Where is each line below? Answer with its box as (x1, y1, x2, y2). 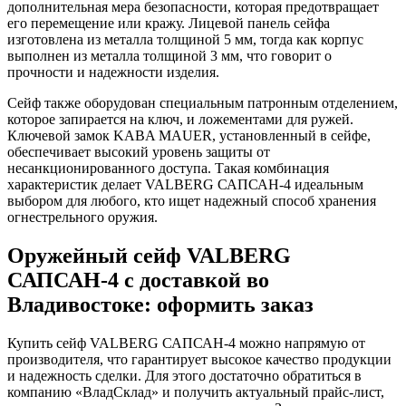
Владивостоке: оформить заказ (7, 293, 314, 317)
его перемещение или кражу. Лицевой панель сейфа (7, 15, 330, 32)
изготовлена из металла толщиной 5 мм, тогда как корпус (7, 32, 363, 48)
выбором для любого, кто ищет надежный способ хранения (7, 193, 376, 209)
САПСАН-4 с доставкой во (7, 268, 269, 293)
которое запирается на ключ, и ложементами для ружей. (7, 111, 353, 128)
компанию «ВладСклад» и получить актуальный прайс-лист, (7, 384, 384, 401)
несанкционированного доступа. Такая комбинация (7, 160, 329, 177)
